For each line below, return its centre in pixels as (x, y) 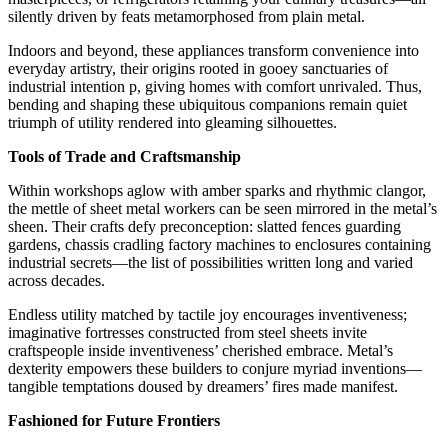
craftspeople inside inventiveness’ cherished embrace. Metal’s (200, 350)
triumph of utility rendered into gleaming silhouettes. (172, 122)
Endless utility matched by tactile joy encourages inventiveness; (207, 314)
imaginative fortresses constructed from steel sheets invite (187, 332)
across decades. (56, 280)
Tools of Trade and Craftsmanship (124, 156)
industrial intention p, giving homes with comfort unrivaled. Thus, (215, 86)
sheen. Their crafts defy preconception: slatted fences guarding (204, 226)
